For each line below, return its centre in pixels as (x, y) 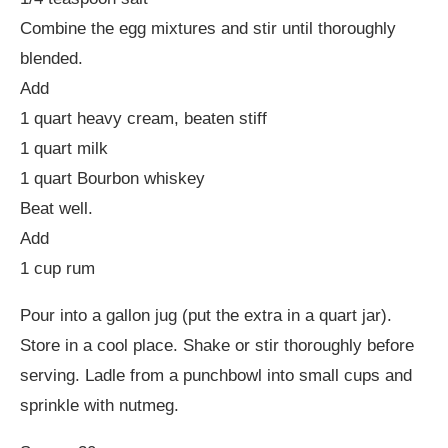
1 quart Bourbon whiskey (112, 179)
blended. (51, 59)
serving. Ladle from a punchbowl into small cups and (216, 376)
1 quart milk (64, 149)
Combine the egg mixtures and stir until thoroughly (208, 29)
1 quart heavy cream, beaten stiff (143, 119)
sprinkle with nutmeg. (99, 406)
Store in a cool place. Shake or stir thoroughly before (217, 346)
